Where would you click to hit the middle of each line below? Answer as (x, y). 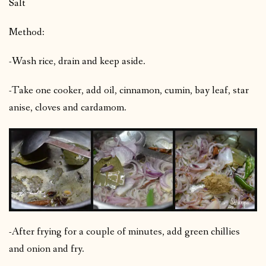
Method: (27, 33)
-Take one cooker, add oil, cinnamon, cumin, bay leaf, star (129, 91)
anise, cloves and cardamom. (68, 108)
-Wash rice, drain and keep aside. (77, 62)
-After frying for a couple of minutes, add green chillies (124, 232)
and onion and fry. (47, 249)
